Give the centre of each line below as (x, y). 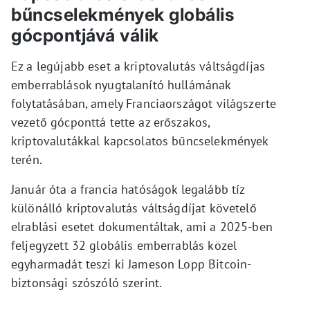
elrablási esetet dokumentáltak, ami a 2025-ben (142, 227)
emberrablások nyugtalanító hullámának (121, 85)
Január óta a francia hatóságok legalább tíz (128, 189)
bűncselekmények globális (123, 15)
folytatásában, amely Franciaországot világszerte (144, 103)
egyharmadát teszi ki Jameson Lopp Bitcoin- (131, 264)
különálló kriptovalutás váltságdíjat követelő (134, 208)
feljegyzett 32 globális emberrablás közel (124, 245)
